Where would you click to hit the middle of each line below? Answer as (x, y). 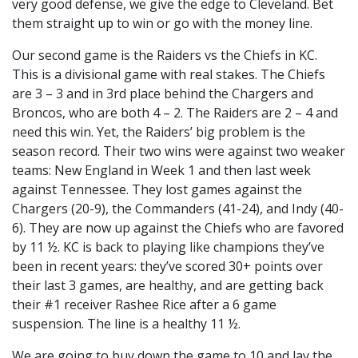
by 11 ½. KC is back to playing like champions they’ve (168, 247)
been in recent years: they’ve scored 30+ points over (167, 266)
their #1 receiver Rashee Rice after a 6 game (144, 304)
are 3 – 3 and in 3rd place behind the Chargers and (163, 93)
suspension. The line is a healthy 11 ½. (126, 323)
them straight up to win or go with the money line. (162, 23)
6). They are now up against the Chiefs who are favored (178, 227)
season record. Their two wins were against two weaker (179, 151)
